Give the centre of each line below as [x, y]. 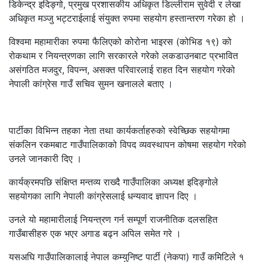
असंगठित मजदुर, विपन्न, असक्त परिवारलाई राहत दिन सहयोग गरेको [122, 70]
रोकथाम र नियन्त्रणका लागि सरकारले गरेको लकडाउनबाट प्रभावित [123, 56]
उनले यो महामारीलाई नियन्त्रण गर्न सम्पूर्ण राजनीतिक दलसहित [113, 220]
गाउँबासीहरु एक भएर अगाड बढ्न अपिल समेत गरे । [95, 234]
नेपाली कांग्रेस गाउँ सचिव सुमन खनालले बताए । [91, 84]
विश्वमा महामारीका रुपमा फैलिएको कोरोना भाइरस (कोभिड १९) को [120, 42]
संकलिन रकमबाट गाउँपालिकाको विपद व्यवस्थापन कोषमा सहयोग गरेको [127, 145]
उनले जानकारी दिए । [45, 159]
